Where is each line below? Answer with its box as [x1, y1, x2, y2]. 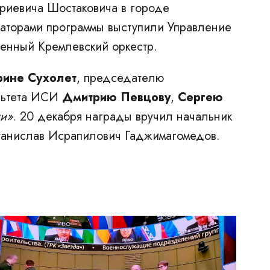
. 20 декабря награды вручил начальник [13, 108, 232, 125]
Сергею [178, 89, 223, 106]
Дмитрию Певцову [62, 89, 171, 106]
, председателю [77, 69, 164, 87]
